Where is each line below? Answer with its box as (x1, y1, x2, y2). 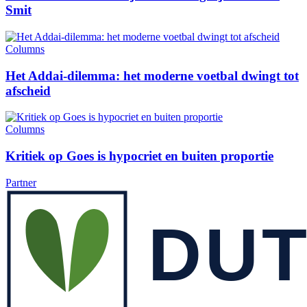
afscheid (5, 83, 51, 98)
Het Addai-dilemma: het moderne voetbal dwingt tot (5, 68, 299, 83)
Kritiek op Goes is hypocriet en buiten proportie (5, 148, 273, 163)
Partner (5, 176, 36, 188)
